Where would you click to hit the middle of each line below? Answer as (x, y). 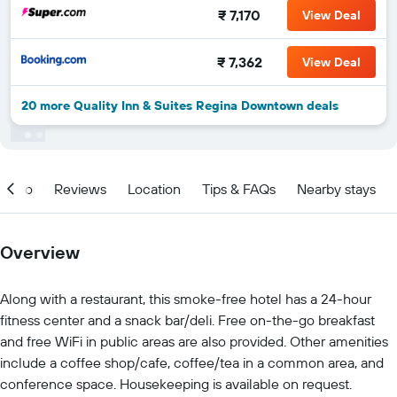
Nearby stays (336, 188)
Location (154, 188)
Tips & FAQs (239, 188)
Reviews (80, 188)
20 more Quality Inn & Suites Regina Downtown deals (180, 105)
